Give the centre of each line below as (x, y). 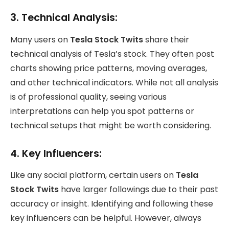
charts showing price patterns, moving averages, (109, 68)
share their (166, 39)
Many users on (40, 39)
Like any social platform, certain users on (93, 175)
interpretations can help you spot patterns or (102, 111)
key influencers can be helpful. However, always (106, 218)
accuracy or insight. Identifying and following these (112, 204)
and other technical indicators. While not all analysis (114, 82)
